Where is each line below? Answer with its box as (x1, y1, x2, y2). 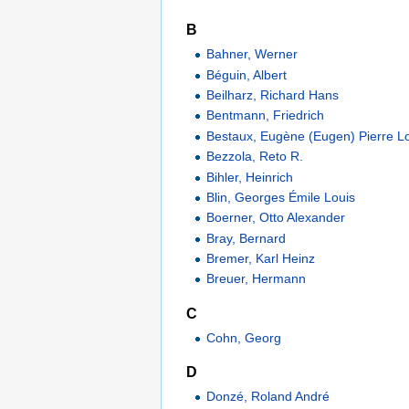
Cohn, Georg (206, 330, 282, 345)
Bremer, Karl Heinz (206, 251, 316, 267)
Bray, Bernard (206, 230, 287, 246)
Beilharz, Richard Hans (206, 87, 340, 102)
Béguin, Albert (206, 67, 288, 82)
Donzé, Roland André (206, 389, 330, 404)
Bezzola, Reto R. (206, 149, 304, 164)
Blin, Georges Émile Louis (206, 189, 356, 204)
